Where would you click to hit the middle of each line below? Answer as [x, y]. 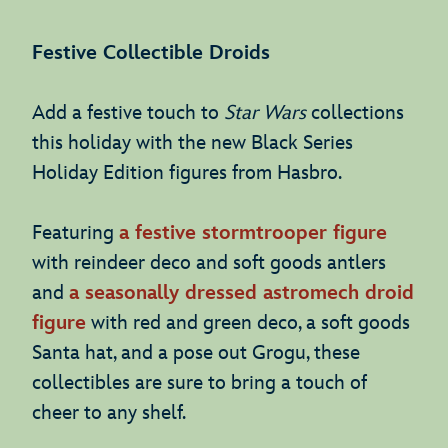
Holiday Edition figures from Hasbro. [187, 172]
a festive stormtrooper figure [253, 232]
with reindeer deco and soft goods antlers [209, 262]
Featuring [75, 232]
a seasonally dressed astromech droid [241, 292]
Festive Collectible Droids [151, 52]
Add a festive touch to [128, 112]
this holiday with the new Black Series [192, 142]
